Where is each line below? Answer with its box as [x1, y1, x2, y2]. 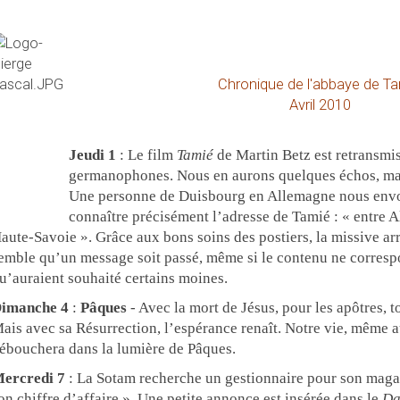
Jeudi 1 [68, 146, 116, 163]
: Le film [115, 146, 177, 163]
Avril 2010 [288, 96, 351, 113]
